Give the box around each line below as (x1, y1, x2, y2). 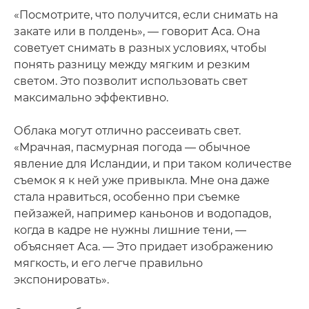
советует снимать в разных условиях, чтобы (14, 41, 267, 54)
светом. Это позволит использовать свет (14, 74, 248, 88)
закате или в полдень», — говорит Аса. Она (14, 25, 260, 38)
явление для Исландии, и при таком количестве (14, 157, 292, 170)
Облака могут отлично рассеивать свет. (14, 124, 241, 137)
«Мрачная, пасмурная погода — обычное (14, 141, 250, 154)
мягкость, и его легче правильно (14, 257, 203, 270)
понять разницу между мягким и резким (14, 58, 250, 71)
